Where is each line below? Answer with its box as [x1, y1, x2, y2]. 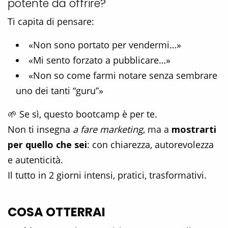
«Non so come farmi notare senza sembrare [28, 69, 217, 82]
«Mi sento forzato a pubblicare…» [28, 54, 170, 67]
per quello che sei [8, 138, 87, 151]
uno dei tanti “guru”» [16, 84, 103, 97]
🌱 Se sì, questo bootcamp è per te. [8, 108, 157, 121]
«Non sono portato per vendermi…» [28, 39, 181, 51]
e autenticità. [8, 154, 63, 166]
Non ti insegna [8, 123, 73, 136]
